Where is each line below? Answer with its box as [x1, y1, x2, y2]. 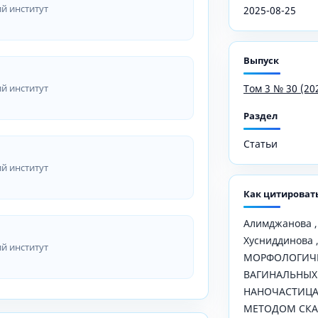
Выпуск [243, 53, 279, 67]
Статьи [243, 136, 278, 150]
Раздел [243, 109, 278, 122]
